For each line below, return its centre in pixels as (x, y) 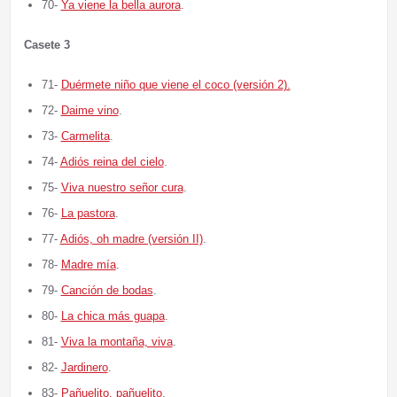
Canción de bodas (107, 291)
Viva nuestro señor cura (122, 188)
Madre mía (88, 265)
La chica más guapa (113, 316)
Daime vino (90, 111)
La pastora (88, 214)
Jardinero (84, 368)
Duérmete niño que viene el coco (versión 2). (175, 85)
